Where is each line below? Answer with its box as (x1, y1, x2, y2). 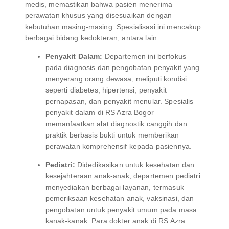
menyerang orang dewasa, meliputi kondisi (45, 74, 187, 83)
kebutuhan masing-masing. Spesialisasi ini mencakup (25, 22, 201, 31)
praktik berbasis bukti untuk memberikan (45, 130, 179, 139)
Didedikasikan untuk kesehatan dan (75, 160, 195, 169)
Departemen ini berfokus (102, 52, 187, 60)
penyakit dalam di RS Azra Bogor (45, 108, 154, 117)
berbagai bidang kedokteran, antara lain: (25, 33, 159, 42)
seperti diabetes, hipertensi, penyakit (45, 85, 167, 94)
